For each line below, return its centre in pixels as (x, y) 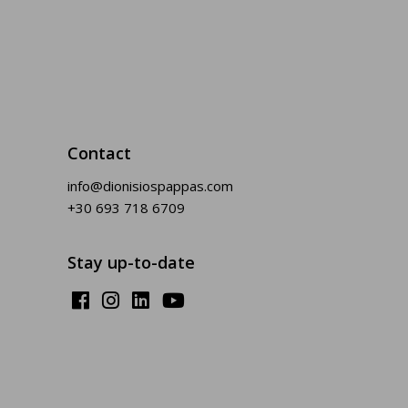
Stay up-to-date (131, 263)
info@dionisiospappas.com (150, 186)
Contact (99, 153)
